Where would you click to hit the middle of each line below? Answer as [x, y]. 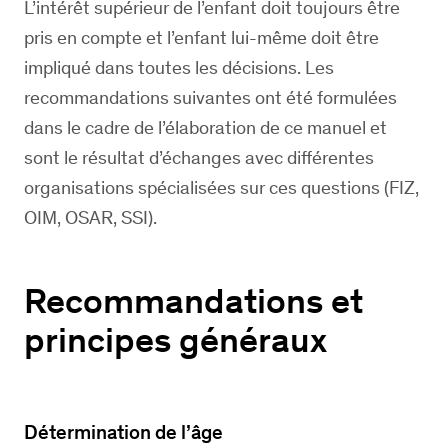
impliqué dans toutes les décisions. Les [179, 67]
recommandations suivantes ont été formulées [210, 97]
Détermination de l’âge [123, 432]
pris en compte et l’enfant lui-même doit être [201, 37]
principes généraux [175, 339]
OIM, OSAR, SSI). [90, 217]
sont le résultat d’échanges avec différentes [199, 157]
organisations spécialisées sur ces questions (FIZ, [221, 187]
